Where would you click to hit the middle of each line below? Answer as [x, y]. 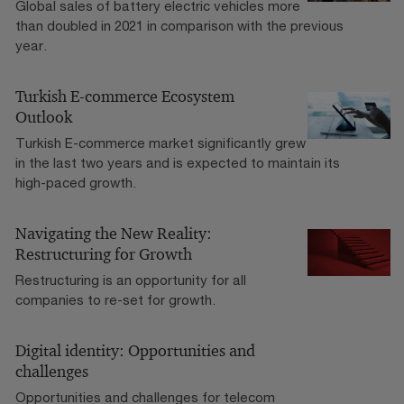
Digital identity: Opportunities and [135, 351]
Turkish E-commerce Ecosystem [125, 97]
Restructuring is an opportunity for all [131, 280]
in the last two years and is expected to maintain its [178, 163]
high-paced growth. [76, 183]
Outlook [44, 118]
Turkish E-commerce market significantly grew [161, 143]
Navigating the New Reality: [114, 234]
